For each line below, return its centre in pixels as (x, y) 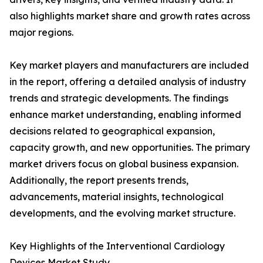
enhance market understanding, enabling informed (125, 115)
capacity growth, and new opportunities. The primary (130, 148)
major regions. (41, 33)
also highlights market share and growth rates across (130, 16)
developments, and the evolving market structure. (122, 213)
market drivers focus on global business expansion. (124, 164)
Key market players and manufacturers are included (129, 65)
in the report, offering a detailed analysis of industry (128, 82)
